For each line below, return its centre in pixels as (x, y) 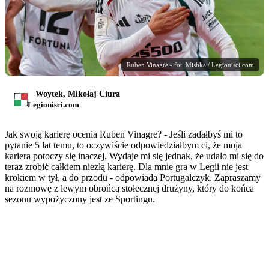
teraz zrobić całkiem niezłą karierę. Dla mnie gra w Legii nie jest (126, 167)
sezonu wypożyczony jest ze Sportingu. (80, 199)
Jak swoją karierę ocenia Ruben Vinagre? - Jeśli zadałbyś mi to (124, 134)
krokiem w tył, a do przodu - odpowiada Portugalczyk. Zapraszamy (133, 178)
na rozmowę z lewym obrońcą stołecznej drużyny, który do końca (129, 189)
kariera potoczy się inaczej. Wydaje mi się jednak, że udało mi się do (134, 156)
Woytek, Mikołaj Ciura (78, 94)
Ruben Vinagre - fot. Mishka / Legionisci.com (190, 65)
